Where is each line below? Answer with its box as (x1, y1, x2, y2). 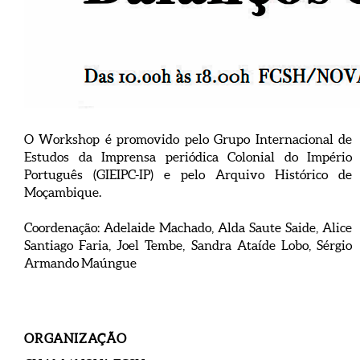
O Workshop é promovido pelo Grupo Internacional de (24, 132, 352, 146)
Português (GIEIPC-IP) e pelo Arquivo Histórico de (24, 167, 352, 182)
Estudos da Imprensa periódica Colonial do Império (24, 149, 352, 164)
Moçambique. (24, 185, 101, 199)
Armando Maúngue (24, 256, 137, 270)
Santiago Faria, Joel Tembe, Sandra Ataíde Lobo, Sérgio (24, 238, 352, 252)
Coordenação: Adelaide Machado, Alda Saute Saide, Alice (24, 220, 352, 235)
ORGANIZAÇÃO (24, 331, 127, 346)
